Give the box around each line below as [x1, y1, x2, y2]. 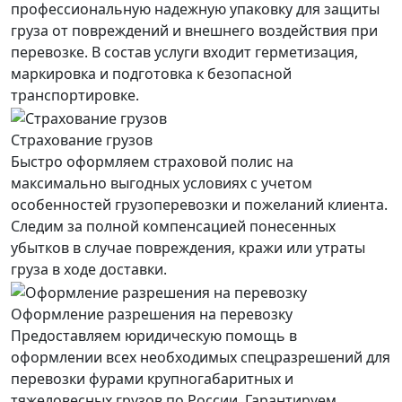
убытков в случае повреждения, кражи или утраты [11, 238, 365, 258]
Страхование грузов [11, 130, 153, 151]
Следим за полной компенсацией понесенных [11, 216, 336, 237]
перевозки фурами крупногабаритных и [11, 368, 293, 389]
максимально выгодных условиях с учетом [11, 173, 312, 194]
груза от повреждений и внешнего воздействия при [11, 21, 378, 41]
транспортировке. [11, 85, 139, 106]
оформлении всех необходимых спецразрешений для [11, 346, 390, 367]
